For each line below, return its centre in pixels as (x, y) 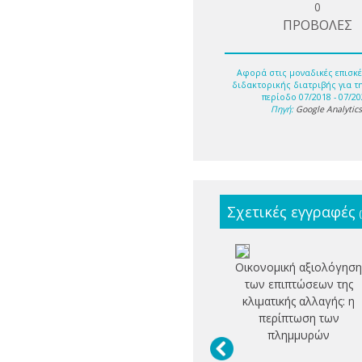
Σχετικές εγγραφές (293, 212)
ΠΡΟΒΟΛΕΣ (318, 25)
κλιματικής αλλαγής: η (299, 301)
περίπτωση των (299, 318)
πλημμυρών (299, 335)
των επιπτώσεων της (299, 284)
